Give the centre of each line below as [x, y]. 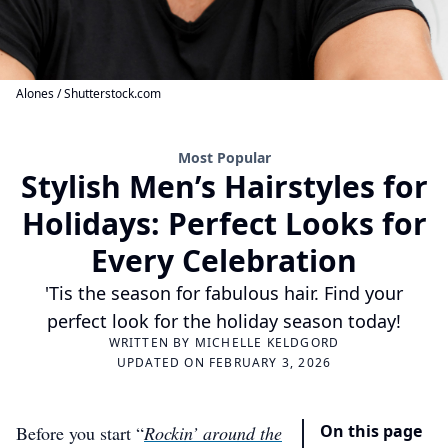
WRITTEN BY [151, 342]
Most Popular [224, 157]
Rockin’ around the [213, 433]
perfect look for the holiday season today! [224, 321]
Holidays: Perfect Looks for [224, 223]
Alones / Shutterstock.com [88, 93]
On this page [371, 431]
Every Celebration [224, 260]
